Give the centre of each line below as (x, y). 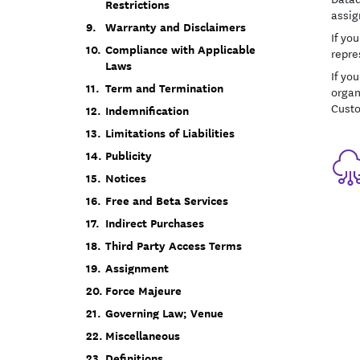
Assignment (137, 268)
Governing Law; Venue (164, 313)
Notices (126, 178)
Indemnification (147, 110)
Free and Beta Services (167, 200)
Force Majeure (143, 290)
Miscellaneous (143, 335)
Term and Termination (164, 88)
